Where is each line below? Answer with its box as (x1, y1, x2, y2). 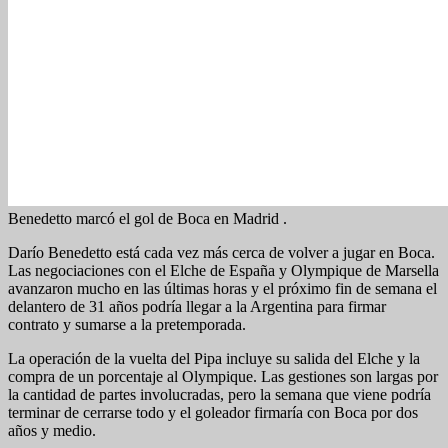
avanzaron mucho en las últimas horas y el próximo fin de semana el (8, 279, 437, 297)
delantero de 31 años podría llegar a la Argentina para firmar (8, 297, 386, 315)
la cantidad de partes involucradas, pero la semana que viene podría (8, 385, 431, 403)
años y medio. (8, 421, 96, 439)
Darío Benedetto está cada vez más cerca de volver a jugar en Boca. (8, 243, 435, 261)
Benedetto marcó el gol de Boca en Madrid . (8, 209, 287, 227)
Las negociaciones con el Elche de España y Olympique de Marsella (8, 261, 439, 279)
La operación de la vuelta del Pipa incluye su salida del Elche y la (8, 349, 420, 367)
